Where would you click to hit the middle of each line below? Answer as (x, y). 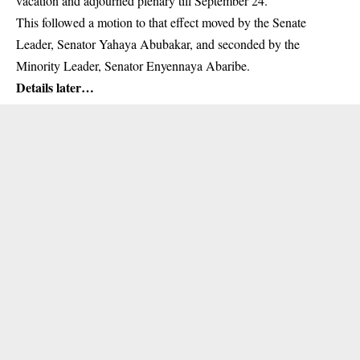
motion (115, 22)
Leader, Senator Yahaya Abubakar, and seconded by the (158, 44)
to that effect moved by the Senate (219, 22)
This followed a (57, 22)
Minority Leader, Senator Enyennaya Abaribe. (133, 65)
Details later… (55, 87)
